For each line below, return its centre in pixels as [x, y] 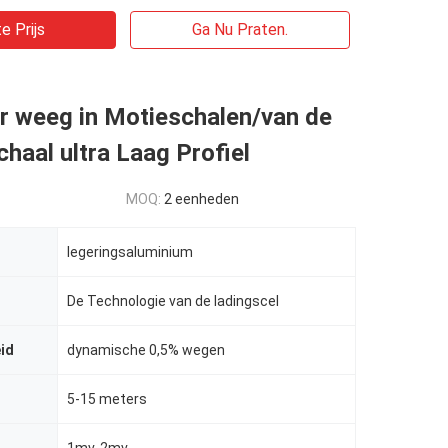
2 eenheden [201, 199]
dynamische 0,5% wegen [146, 350]
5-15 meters [107, 399]
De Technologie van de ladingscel [173, 301]
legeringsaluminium [130, 252]
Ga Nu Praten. [240, 29]
